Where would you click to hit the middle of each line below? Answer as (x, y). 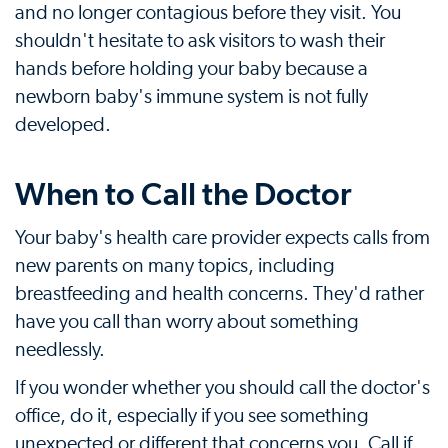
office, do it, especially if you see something (192, 416)
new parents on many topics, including (175, 266)
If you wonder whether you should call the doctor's (222, 388)
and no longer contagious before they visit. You (208, 13)
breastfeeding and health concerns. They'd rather (219, 294)
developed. (63, 125)
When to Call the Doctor (183, 194)
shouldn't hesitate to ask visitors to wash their (200, 41)
